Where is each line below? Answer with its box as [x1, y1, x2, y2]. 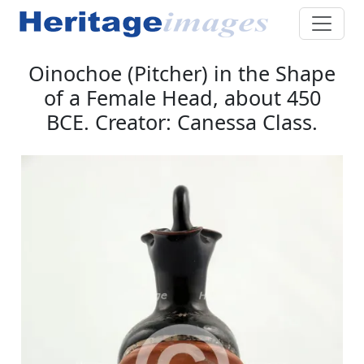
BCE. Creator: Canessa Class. [46, 107, 318, 136]
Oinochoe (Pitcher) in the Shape [28, 58, 336, 87]
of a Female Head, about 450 [43, 83, 321, 111]
